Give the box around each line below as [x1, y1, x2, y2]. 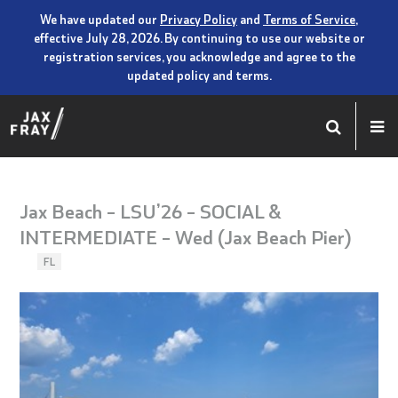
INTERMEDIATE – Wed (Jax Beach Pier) [20, 222, 353, 249]
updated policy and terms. [126, 67, 272, 84]
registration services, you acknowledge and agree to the [43, 48, 355, 65]
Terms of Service [263, 11, 355, 28]
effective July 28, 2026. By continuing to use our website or [33, 29, 365, 46]
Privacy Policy [160, 11, 237, 28]
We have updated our [40, 11, 160, 28]
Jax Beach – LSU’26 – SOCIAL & [20, 196, 283, 223]
